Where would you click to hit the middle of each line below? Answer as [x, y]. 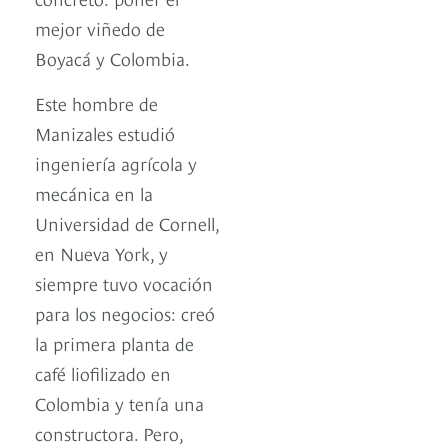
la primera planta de [114, 343]
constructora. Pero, [109, 433]
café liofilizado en [103, 373]
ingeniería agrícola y [116, 163]
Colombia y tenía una [119, 403]
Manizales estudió [105, 133]
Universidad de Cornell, [127, 223]
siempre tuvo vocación [124, 283]
